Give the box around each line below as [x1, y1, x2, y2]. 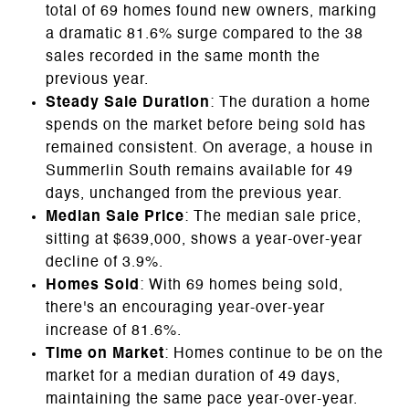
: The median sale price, [184, 210, 362, 225]
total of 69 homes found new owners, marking [45, 5, 377, 20]
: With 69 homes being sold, [139, 278, 343, 294]
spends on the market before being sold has [45, 119, 366, 134]
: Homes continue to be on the [163, 347, 383, 362]
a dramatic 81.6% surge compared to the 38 [45, 27, 363, 43]
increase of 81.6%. [45, 324, 182, 340]
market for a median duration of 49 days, [45, 370, 341, 385]
